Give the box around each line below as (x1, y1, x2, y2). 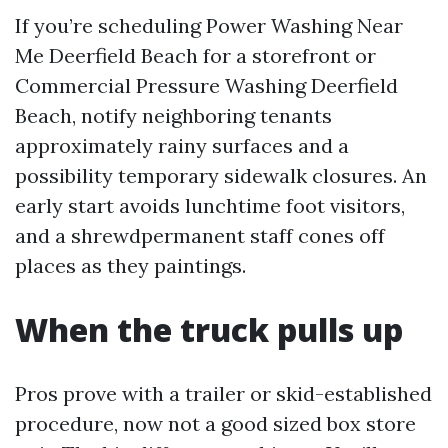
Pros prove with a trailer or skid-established (15, 381, 432, 406)
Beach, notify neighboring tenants (15, 103, 332, 128)
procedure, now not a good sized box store (15, 411, 416, 436)
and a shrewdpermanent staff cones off (15, 223, 385, 248)
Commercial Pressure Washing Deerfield (15, 73, 398, 98)
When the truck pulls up (15, 308, 403, 351)
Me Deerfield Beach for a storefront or (15, 43, 376, 68)
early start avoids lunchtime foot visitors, (15, 193, 405, 218)
